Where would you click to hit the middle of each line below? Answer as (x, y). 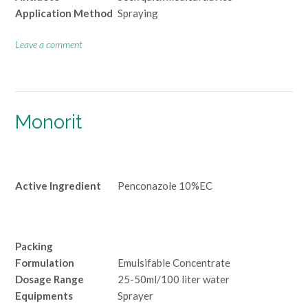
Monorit (48, 122)
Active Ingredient (58, 186)
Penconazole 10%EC (165, 186)
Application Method (64, 13)
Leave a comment (49, 45)
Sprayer (135, 296)
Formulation (45, 263)
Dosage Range (49, 279)
